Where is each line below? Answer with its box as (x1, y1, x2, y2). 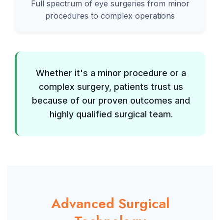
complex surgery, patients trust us (39, 82, 183, 92)
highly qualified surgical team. (49, 109, 173, 119)
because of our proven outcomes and (32, 95, 190, 106)
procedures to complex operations (45, 11, 175, 21)
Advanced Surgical (51, 193, 169, 214)
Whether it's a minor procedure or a (36, 68, 186, 78)
